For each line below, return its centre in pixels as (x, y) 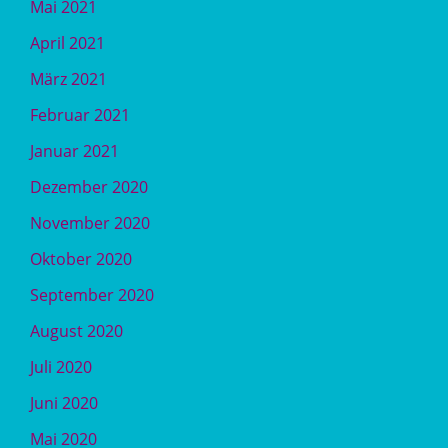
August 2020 (76, 331)
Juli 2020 (61, 367)
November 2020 (90, 223)
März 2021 (68, 79)
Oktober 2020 (81, 259)
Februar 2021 (80, 115)
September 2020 (92, 295)
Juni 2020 (64, 403)
